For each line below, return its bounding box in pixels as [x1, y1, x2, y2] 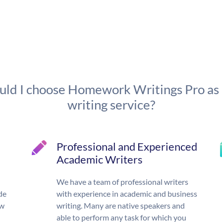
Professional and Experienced [56, 140, 197, 154]
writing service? [67, 97, 155, 113]
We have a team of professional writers [56, 177, 188, 187]
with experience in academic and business [56, 189, 197, 199]
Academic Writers [56, 153, 143, 166]
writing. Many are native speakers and [56, 201, 185, 211]
